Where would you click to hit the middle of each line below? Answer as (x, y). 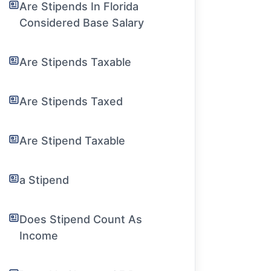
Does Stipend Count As (81, 219)
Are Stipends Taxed (71, 101)
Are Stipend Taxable (73, 141)
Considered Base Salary (82, 23)
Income (39, 236)
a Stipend (44, 180)
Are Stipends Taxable (76, 62)
